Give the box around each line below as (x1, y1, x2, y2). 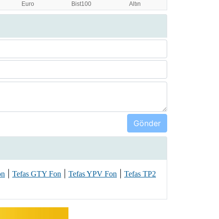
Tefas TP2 (124, 170, 156, 178)
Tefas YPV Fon (68, 170, 117, 178)
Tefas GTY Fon (12, 170, 61, 178)
